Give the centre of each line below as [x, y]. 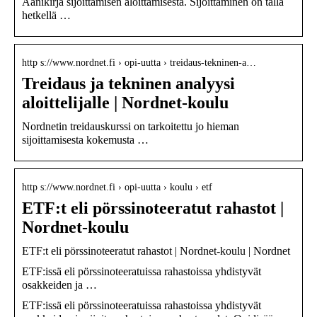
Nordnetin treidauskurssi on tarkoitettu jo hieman [131, 126]
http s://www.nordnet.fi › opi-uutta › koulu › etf [117, 187]
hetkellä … [46, 15]
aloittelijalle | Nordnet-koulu [125, 102]
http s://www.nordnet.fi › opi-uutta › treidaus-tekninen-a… [139, 62]
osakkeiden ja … [59, 284]
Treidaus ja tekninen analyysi [128, 83]
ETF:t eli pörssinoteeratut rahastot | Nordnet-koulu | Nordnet [156, 250]
